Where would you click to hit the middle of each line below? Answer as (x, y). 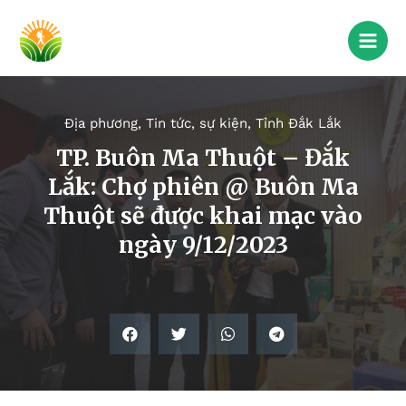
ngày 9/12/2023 (203, 245)
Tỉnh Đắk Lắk (299, 124)
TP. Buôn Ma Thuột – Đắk (203, 158)
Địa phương (101, 124)
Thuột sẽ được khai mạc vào (203, 216)
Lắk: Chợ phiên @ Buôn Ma (203, 187)
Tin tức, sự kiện (197, 124)
